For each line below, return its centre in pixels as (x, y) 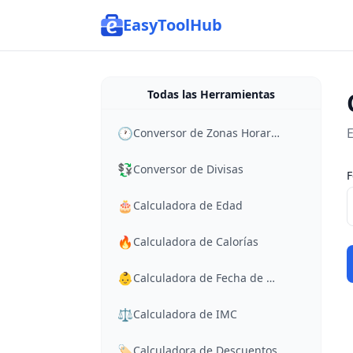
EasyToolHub (173, 25)
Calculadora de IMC (185, 314)
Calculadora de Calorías (196, 242)
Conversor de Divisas (188, 169)
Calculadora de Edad (188, 205)
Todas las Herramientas (211, 94)
